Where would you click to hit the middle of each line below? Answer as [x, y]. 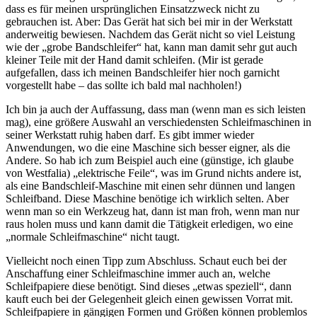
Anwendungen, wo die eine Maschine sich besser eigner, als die [148, 147]
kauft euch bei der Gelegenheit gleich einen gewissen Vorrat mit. [149, 299]
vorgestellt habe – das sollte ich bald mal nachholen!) [123, 85]
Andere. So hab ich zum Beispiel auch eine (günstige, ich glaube [150, 160]
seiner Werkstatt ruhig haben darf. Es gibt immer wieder [130, 134]
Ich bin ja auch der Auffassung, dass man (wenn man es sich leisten [156, 109]
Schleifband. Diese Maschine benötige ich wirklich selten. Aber [147, 198]
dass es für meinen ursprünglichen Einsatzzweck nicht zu [133, 8]
